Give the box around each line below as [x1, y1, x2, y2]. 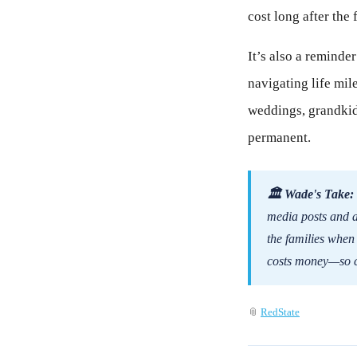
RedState [261, 306, 300, 319]
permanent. [248, 130, 311, 146]
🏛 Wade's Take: [267, 187, 354, 202]
